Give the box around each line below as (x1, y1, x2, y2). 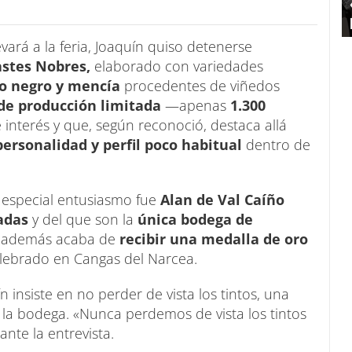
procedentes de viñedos (120, 76, 280, 95)
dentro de (242, 135, 310, 154)
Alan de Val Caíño (156, 190, 284, 209)
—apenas (161, 96, 230, 115)
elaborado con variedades (90, 57, 263, 75)
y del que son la (28, 210, 134, 229)
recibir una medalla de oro (119, 229, 308, 248)
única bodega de (134, 210, 253, 229)
